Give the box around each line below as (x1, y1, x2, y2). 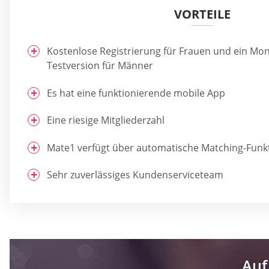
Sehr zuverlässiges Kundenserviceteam (47, 168, 223, 181)
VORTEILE (174, 6, 231, 23)
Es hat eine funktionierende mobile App (47, 86, 225, 100)
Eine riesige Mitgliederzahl (47, 113, 165, 127)
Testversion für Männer (47, 59, 153, 73)
